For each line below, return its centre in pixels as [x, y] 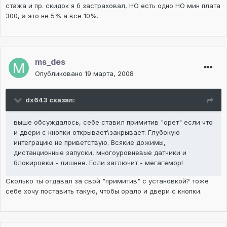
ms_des [50, 62]
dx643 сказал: [50, 100]
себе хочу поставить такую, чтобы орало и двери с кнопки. [104, 191]
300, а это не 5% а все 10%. [52, 16]
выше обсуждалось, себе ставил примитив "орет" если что [113, 122]
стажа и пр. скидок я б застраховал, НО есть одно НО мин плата [113, 6]
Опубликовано [60, 74]
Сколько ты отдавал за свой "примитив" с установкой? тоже [107, 181]
